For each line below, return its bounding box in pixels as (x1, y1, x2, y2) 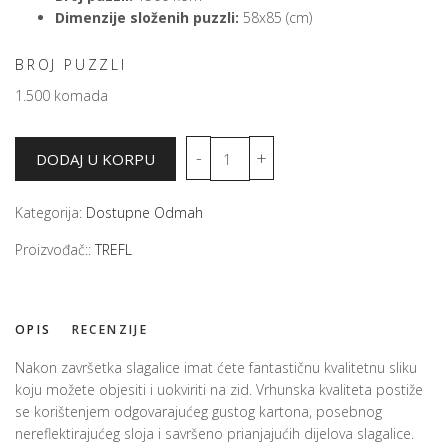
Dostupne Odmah (86, 203, 203, 223)
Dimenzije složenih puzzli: (55, 8, 239, 28)
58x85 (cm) (239, 8, 312, 28)
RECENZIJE (71, 321, 149, 339)
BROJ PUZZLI (15, 55, 127, 75)
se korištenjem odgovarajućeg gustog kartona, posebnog (15, 402, 382, 422)
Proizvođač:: (15, 240, 95, 260)
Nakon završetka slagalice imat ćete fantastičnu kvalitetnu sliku (15, 358, 417, 378)
